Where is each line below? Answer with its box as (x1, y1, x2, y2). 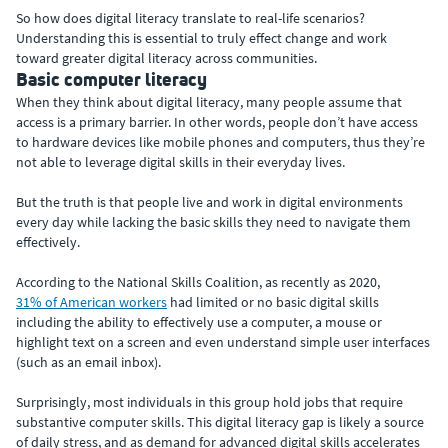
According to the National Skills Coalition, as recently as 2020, (16, 273, 380, 291)
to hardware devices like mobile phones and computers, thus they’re (16, 133, 425, 151)
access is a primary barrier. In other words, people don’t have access (16, 113, 418, 131)
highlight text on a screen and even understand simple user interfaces (16, 333, 430, 351)
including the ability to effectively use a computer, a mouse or (16, 313, 382, 331)
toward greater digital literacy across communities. (16, 49, 317, 67)
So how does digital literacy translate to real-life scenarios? (16, 9, 365, 27)
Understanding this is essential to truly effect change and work (16, 29, 387, 47)
